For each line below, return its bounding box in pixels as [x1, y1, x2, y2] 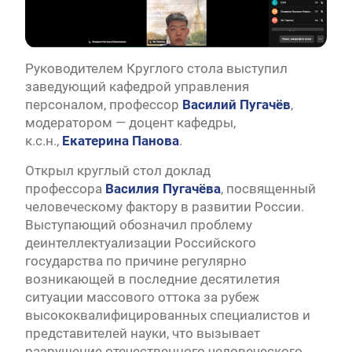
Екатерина [61, 132, 129, 148]
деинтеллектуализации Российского [24, 234, 256, 251]
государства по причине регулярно [24, 252, 247, 269]
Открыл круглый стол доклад [24, 162, 211, 178]
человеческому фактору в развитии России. [24, 198, 304, 214]
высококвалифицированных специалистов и [24, 306, 310, 323]
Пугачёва [162, 180, 221, 196]
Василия [104, 180, 159, 196]
